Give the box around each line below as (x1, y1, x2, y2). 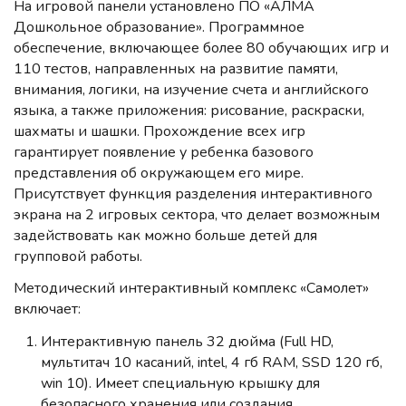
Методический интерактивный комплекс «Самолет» (14, 278, 372, 299)
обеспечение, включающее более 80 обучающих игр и (14, 38, 389, 59)
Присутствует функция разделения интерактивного (14, 184, 372, 205)
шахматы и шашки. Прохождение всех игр (14, 121, 305, 142)
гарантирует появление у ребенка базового (14, 142, 314, 163)
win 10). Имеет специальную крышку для (41, 373, 320, 394)
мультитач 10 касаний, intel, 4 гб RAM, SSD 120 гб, (41, 353, 382, 373)
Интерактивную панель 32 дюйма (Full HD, (41, 332, 333, 353)
